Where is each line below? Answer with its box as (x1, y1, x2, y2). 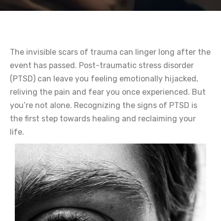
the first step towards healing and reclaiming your (10, 114, 196, 123)
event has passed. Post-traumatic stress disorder (10, 61, 194, 70)
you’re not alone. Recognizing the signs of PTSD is (10, 101, 197, 110)
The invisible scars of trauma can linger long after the (10, 47, 211, 57)
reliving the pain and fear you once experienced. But (10, 87, 206, 97)
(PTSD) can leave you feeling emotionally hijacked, (10, 74, 198, 83)
